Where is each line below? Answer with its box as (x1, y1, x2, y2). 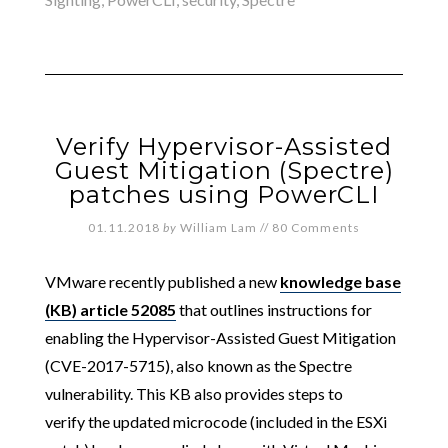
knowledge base (279, 271, 401, 291)
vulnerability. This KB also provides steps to (44, 383, 343, 403)
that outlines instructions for (175, 299, 372, 319)
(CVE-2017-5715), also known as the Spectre (44, 355, 352, 375)
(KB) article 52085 (44, 299, 176, 319)
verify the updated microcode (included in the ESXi (44, 411, 387, 431)
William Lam (180, 219, 257, 235)
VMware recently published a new (44, 271, 280, 291)
